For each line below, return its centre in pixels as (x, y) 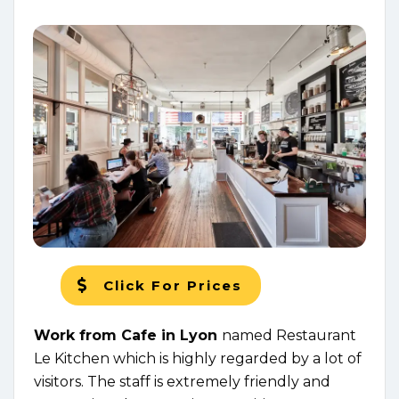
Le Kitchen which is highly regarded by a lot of (198, 358)
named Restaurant (289, 335)
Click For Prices (175, 285)
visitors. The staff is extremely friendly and (182, 381)
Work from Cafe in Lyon (128, 335)
